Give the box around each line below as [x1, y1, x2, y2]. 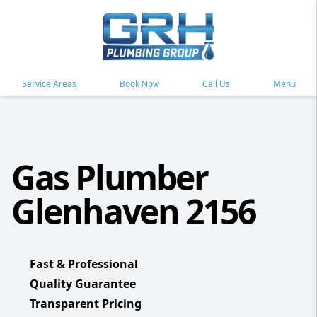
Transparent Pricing [30, 296, 142, 312]
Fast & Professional [30, 256, 138, 272]
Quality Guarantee [30, 276, 136, 292]
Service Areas [21, 78, 76, 91]
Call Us [202, 78, 230, 91]
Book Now [119, 78, 159, 91]
